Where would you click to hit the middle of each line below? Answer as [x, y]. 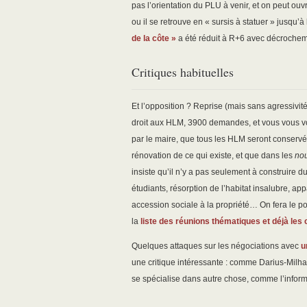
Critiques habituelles [183, 72]
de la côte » [154, 39]
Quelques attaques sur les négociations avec [216, 246]
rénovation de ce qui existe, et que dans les [213, 156]
